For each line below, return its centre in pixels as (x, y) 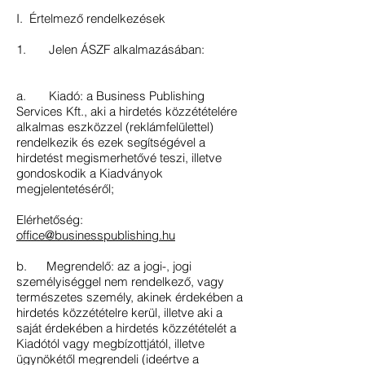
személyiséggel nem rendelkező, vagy (120, 281)
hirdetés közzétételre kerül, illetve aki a (119, 312)
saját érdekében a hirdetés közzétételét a (126, 328)
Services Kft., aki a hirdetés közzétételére (127, 111)
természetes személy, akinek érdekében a (130, 297)
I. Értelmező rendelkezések (91, 18)
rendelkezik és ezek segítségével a (111, 142)
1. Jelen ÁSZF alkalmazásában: (110, 49)
